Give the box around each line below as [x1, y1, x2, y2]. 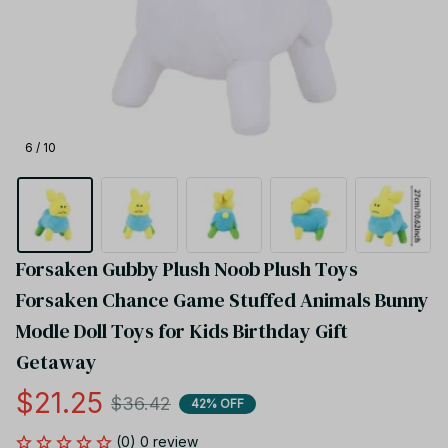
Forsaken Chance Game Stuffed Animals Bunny [16, 286, 429, 315]
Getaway [16, 348, 97, 377]
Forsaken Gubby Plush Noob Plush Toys [16, 255, 358, 284]
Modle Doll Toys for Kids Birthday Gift [16, 317, 348, 346]
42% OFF [191, 395, 244, 411]
